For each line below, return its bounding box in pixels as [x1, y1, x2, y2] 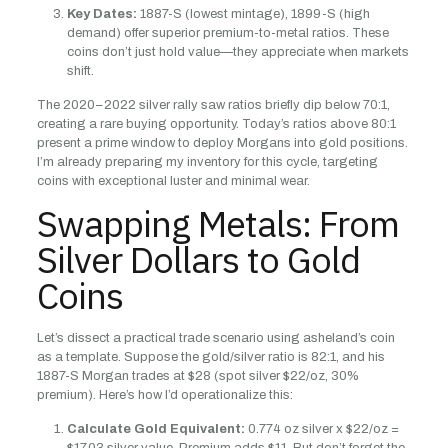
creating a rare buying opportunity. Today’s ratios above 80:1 [36, 117, 396, 131]
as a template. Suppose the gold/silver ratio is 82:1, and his [36, 350, 385, 364]
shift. [66, 64, 94, 78]
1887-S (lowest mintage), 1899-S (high [136, 7, 370, 21]
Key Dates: [66, 7, 137, 21]
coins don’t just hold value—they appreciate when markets [66, 45, 409, 59]
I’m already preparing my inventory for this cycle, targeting [36, 155, 378, 169]
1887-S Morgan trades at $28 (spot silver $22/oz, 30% [36, 369, 359, 383]
